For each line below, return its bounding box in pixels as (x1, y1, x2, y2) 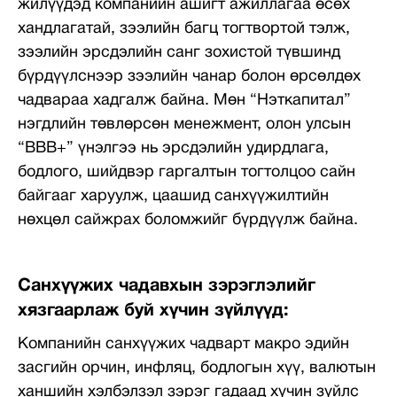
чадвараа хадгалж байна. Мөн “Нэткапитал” (18, 93, 351, 108)
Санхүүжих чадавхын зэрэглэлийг (18, 278, 315, 294)
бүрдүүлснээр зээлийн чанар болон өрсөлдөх (18, 69, 361, 84)
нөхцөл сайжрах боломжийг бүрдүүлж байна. (18, 213, 358, 228)
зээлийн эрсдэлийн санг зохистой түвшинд (18, 45, 340, 60)
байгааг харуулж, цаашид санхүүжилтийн (18, 189, 329, 204)
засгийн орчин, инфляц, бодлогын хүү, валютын (18, 361, 376, 376)
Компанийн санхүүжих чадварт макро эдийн (18, 337, 349, 352)
